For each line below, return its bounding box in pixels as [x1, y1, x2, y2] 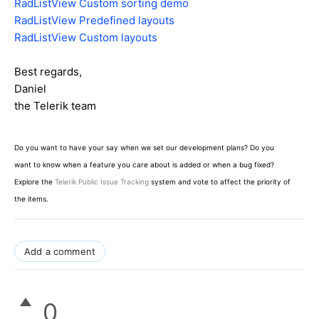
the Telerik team [14, 98, 96, 113]
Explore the [14, 177, 55, 186]
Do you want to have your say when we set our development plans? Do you [14, 142, 274, 152]
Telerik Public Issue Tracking [55, 177, 149, 186]
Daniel [14, 81, 46, 95]
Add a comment [24, 245, 96, 257]
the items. [14, 194, 48, 203]
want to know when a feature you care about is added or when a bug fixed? [14, 159, 274, 169]
